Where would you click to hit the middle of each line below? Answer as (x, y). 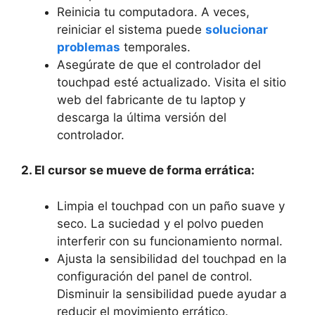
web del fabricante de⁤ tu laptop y (151, 99)
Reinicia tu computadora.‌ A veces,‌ (153, 12)
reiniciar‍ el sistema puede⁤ (131, 29)
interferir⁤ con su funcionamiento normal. (170, 241)
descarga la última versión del (142, 117)
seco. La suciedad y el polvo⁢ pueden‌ (160, 223)
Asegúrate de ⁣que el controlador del (159, 64)
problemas (89, 47)
